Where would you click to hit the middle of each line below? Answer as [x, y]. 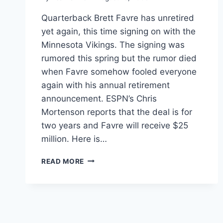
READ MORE [63, 161]
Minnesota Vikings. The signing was [113, 45]
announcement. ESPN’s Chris [99, 98]
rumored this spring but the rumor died [119, 58]
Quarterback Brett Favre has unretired [118, 18]
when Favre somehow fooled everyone [119, 71]
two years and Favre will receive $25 [115, 125]
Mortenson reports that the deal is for [117, 112]
